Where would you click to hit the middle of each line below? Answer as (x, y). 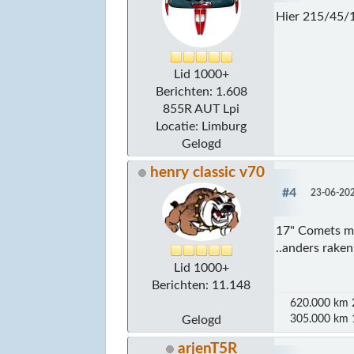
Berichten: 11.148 (201, 285)
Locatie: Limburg (201, 126)
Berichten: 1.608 (201, 91)
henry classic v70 (207, 172)
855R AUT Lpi (201, 109)
